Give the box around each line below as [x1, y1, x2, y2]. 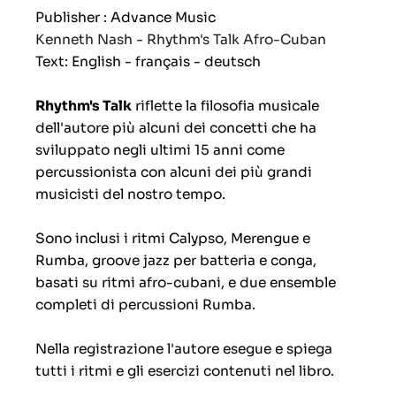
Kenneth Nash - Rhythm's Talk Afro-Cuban [35, 31, 326, 49]
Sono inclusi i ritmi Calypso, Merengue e [35, 230, 310, 247]
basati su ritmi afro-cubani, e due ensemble [35, 274, 336, 292]
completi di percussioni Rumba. [35, 296, 255, 314]
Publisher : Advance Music [35, 9, 216, 27]
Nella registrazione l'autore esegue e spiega [35, 340, 332, 358]
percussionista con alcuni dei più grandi [35, 164, 312, 181]
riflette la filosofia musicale [132, 97, 319, 115]
